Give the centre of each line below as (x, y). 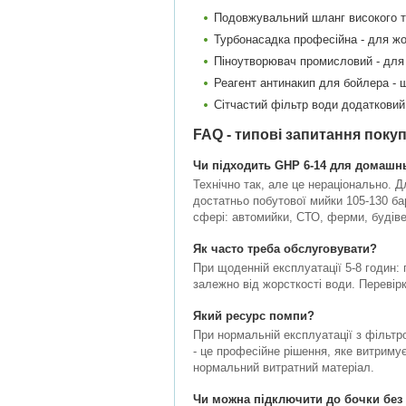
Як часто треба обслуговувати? (285, 249)
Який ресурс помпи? (254, 316)
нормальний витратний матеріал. (284, 367)
